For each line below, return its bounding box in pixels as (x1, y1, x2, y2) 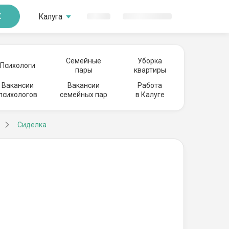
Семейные (66, 57, 102, 65)
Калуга (38, 11, 62, 21)
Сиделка (17, 121, 47, 129)
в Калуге (135, 90, 165, 99)
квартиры (133, 66, 166, 74)
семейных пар (60, 90, 108, 99)
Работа (138, 81, 162, 89)
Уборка (138, 57, 162, 65)
